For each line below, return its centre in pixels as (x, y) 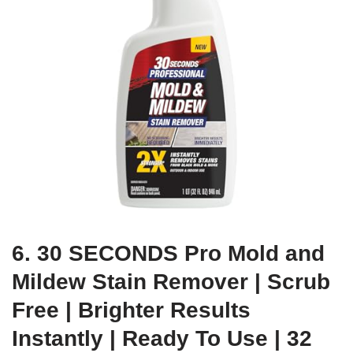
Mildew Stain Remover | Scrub (171, 281)
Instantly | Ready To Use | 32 (162, 338)
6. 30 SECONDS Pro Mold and (168, 253)
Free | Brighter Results (131, 310)
